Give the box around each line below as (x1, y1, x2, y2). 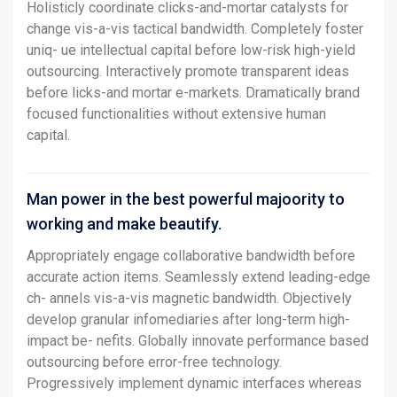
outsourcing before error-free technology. (27, 353, 282, 370)
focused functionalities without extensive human (27, 105, 326, 122)
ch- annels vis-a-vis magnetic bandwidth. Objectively (27, 289, 352, 307)
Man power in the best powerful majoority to (27, 189, 345, 208)
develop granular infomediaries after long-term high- (27, 310, 350, 328)
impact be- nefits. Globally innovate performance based (27, 331, 369, 349)
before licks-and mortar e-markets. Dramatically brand (27, 83, 360, 101)
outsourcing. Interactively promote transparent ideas (27, 62, 349, 80)
